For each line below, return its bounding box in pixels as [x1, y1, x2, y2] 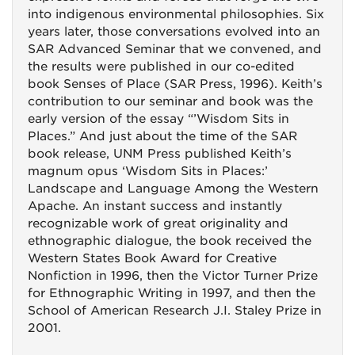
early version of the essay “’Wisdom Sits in [28, 112, 289, 126]
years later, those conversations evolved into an [28, 25, 320, 39]
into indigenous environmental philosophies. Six [28, 7, 324, 21]
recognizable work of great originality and [28, 216, 288, 231]
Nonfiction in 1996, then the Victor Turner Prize [28, 269, 318, 283]
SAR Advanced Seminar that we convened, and [28, 42, 322, 56]
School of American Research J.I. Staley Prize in [28, 303, 322, 318]
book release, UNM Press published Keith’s [28, 147, 292, 161]
